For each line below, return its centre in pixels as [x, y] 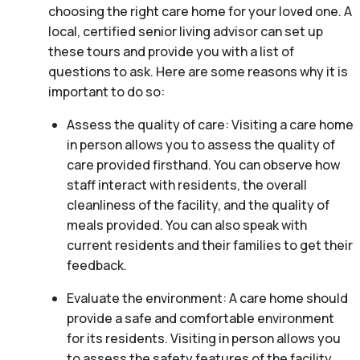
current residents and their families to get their [209, 245]
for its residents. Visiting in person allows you [203, 338]
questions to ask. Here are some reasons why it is [198, 71]
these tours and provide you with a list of [171, 51]
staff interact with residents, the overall [186, 184]
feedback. [96, 265]
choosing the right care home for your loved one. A [200, 11]
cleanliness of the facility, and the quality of [198, 205]
